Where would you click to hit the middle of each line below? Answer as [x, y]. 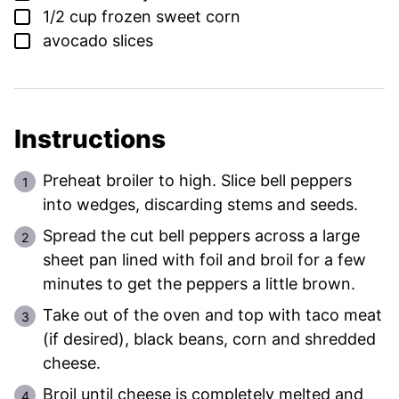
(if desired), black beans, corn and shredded [209, 339]
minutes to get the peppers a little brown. [199, 284]
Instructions [93, 139]
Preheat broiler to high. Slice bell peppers [197, 181]
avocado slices [98, 41]
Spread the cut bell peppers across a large [201, 236]
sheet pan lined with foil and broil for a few [204, 260]
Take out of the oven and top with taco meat [212, 315]
